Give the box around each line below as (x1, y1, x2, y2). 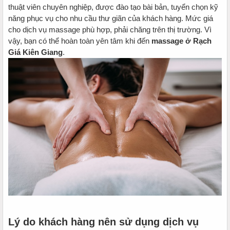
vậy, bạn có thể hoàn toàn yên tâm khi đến (8, 36, 151, 45)
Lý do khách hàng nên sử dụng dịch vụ (8, 216, 199, 227)
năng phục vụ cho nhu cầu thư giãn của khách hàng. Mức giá (8, 13, 213, 23)
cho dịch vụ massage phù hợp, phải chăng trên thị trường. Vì (8, 25, 212, 34)
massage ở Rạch (151, 36, 212, 45)
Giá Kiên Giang (8, 47, 63, 56)
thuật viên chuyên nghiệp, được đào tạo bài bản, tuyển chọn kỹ (8, 2, 218, 11)
